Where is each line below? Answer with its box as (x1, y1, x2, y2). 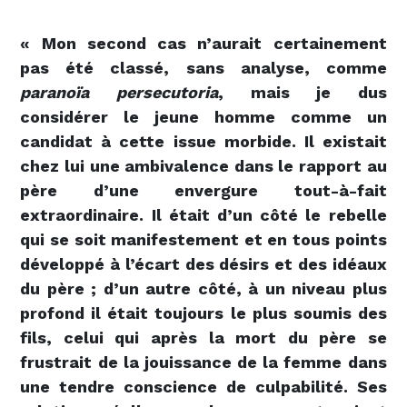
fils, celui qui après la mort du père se (20, 328, 387, 348)
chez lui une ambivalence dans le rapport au (20, 156, 387, 176)
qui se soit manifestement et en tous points (20, 230, 387, 250)
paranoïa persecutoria (20, 83, 218, 103)
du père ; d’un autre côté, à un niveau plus (20, 279, 387, 299)
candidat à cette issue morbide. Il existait (20, 132, 387, 152)
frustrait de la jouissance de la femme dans (20, 352, 387, 372)
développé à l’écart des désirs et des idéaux (20, 254, 387, 274)
